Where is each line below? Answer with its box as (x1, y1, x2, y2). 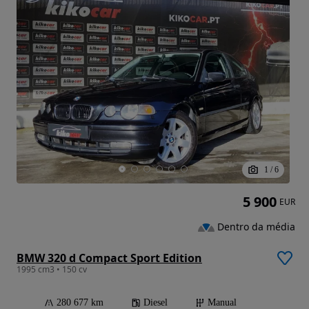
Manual (208, 297, 237, 308)
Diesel (143, 297, 168, 308)
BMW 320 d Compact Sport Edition (17, 250, 202, 266)
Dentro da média (217, 220, 295, 234)
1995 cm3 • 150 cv (17, 263, 87, 275)
